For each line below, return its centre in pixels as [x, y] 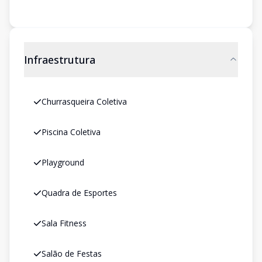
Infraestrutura [60, 60]
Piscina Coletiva [71, 132]
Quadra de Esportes [79, 193]
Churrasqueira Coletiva [84, 101]
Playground [63, 162]
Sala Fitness [64, 223]
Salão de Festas [72, 254]
